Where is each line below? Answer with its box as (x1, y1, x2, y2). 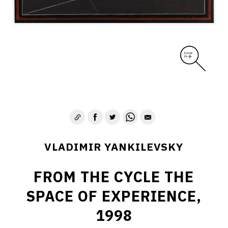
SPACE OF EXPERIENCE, (26, 186, 202, 206)
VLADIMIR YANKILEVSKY (44, 140, 184, 154)
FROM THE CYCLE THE (34, 167, 194, 186)
